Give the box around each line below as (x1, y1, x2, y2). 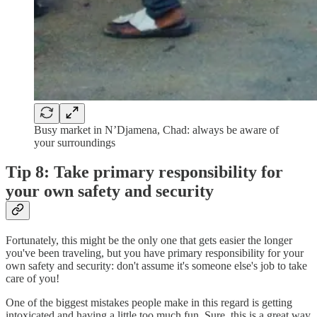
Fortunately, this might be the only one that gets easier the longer (6, 234, 292, 247)
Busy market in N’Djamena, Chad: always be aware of (34, 123, 279, 136)
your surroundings (34, 136, 115, 149)
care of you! (6, 272, 59, 285)
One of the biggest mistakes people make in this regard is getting (6, 296, 292, 309)
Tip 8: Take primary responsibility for (6, 163, 283, 182)
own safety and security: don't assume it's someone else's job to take (6, 260, 307, 272)
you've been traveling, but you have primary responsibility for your (6, 247, 304, 260)
